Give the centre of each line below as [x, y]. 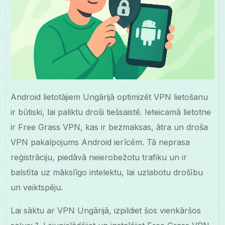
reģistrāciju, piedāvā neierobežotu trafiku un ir [99, 157]
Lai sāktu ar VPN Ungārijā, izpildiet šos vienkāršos [106, 211]
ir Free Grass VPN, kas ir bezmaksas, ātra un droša [109, 127]
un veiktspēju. [37, 188]
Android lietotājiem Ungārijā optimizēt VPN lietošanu [109, 97]
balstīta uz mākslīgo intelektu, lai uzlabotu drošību [107, 173]
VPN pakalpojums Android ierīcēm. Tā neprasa [100, 142]
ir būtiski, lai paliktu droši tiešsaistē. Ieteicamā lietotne [111, 112]
